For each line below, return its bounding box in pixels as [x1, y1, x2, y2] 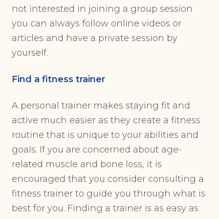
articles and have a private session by [12, 33, 177, 44]
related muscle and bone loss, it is [12, 159, 162, 170]
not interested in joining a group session [12, 3, 193, 15]
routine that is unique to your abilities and [12, 130, 198, 141]
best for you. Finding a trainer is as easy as [12, 203, 198, 214]
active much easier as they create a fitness [12, 115, 200, 126]
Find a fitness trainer [12, 74, 105, 85]
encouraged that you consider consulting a [12, 174, 204, 185]
